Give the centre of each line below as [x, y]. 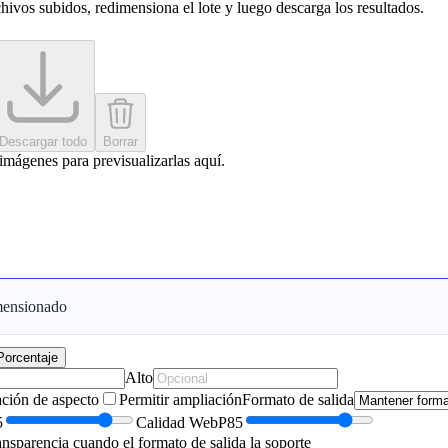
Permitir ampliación [180, 400]
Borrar [120, 142]
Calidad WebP [181, 423]
